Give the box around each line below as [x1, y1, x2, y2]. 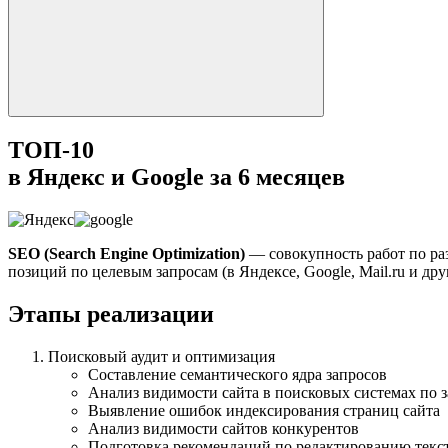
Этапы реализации [8, 300, 214, 327]
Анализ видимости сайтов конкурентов [88, 419, 359, 437]
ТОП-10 [8, 136, 94, 163]
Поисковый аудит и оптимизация [48, 347, 275, 365]
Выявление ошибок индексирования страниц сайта [88, 401, 440, 419]
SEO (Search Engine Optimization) [8, 244, 249, 262]
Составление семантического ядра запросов [88, 365, 387, 383]
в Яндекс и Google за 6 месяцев [8, 163, 345, 190]
